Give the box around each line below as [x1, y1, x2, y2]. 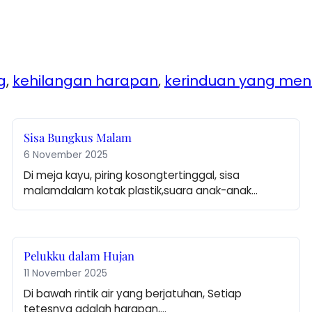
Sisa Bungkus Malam [24, 130, 132, 146]
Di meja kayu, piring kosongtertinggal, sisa [24, 168, 240, 183]
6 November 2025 [24, 148, 109, 162]
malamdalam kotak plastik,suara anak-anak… [24, 183, 258, 198]
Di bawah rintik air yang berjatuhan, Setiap [24, 286, 242, 302]
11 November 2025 [24, 267, 108, 281]
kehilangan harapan [13, 71, 158, 91]
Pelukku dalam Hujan [24, 248, 135, 264]
